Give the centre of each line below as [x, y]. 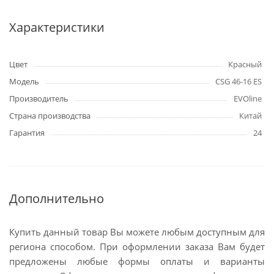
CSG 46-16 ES [239, 81]
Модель [24, 81]
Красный [245, 64]
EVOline [248, 98]
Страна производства [50, 116]
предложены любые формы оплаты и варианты [137, 261]
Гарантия [27, 133]
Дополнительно [57, 198]
